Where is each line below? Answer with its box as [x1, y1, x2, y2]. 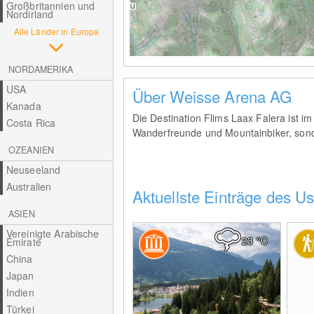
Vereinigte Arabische [6, 226, 100, 240]
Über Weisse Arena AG [132, 85, 292, 107]
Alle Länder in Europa [13, 25, 100, 37]
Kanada [6, 99, 41, 113]
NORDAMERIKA [8, 63, 74, 76]
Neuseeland [6, 163, 61, 177]
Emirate [6, 235, 41, 249]
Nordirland [6, 7, 54, 21]
